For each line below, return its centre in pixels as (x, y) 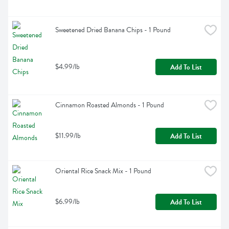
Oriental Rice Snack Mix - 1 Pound (103, 171)
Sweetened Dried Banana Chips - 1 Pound (113, 30)
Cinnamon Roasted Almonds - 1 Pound (110, 105)
